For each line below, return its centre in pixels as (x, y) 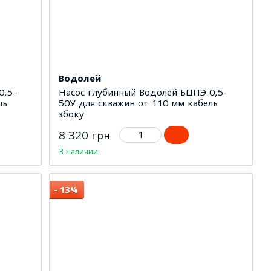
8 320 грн (85, 135)
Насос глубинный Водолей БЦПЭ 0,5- (144, 92)
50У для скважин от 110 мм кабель (139, 103)
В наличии (79, 151)
